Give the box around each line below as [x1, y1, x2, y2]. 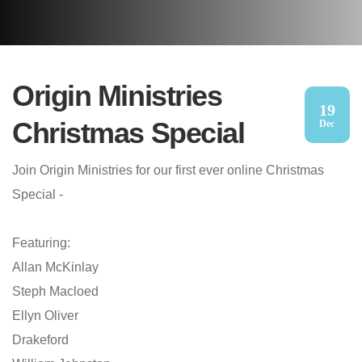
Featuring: [12, 236, 70, 250]
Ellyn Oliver [12, 309, 78, 322]
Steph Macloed [12, 284, 99, 298]
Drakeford [12, 333, 69, 347]
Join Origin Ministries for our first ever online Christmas [12, 163, 324, 177]
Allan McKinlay [12, 260, 99, 274]
